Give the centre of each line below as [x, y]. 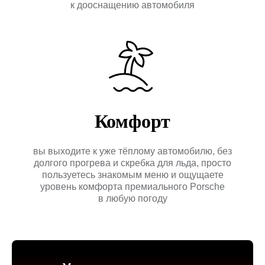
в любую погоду [132, 198]
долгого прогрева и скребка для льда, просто [132, 163]
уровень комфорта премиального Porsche [132, 187]
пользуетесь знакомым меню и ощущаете [132, 175]
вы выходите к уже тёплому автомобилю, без [132, 151]
